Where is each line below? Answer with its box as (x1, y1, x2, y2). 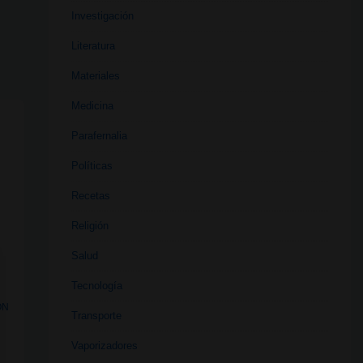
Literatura (70, 39, 115, 52)
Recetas (70, 189, 110, 202)
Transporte (70, 309, 122, 322)
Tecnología (70, 279, 122, 292)
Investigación (70, 9, 134, 22)
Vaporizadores (70, 339, 138, 352)
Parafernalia (70, 129, 127, 142)
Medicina (70, 99, 113, 112)
